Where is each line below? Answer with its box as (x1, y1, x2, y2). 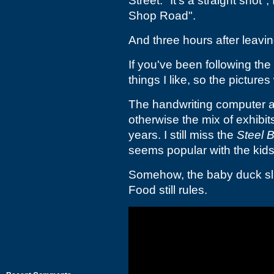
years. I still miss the (128, 128, 237, 141)
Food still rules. (128, 183, 207, 196)
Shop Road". (128, 9, 196, 22)
